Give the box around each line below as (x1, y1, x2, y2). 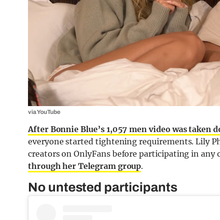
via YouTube (28, 109, 61, 116)
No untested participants (28, 180, 177, 194)
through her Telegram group (28, 161, 141, 171)
